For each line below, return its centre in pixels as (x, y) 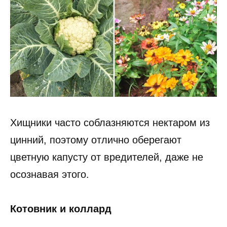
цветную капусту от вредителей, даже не (107, 157)
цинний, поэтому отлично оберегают (96, 140)
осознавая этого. (50, 175)
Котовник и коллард (61, 209)
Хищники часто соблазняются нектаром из (110, 123)
